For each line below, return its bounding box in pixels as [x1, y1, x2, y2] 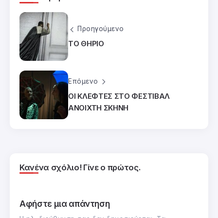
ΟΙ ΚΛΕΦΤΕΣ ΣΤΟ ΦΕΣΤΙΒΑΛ [68, 91, 170, 101]
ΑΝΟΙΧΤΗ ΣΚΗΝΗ [68, 103, 129, 112]
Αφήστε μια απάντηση [19, 198, 110, 209]
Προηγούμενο [77, 25, 124, 33]
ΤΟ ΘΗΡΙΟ [68, 38, 104, 48]
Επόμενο [68, 77, 98, 86]
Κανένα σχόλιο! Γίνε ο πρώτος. [19, 162, 141, 172]
